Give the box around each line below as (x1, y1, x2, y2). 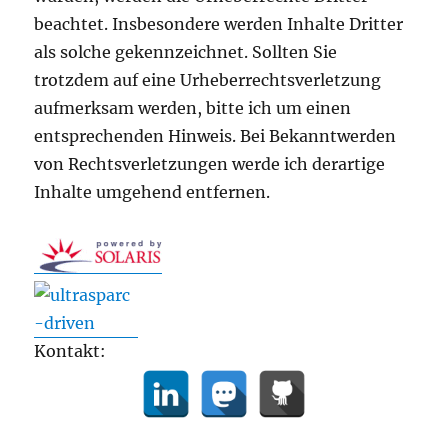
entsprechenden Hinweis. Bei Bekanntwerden (34, 126, 397, 147)
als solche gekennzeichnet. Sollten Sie (34, 42, 338, 63)
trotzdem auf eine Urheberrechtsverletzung (34, 70, 382, 91)
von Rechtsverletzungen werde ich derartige (34, 154, 386, 175)
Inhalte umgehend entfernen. (34, 182, 271, 203)
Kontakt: (34, 341, 107, 362)
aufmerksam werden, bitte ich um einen (34, 98, 352, 119)
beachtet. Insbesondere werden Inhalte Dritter (34, 14, 404, 35)
